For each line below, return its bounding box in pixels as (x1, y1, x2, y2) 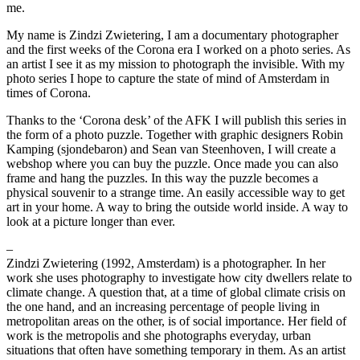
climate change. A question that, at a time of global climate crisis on (6, 284, 346, 299)
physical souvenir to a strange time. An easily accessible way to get (6, 185, 345, 199)
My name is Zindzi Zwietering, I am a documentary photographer (6, 27, 338, 42)
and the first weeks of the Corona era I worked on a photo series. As (6, 42, 350, 56)
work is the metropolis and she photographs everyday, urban (6, 328, 311, 342)
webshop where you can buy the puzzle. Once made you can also (6, 156, 338, 170)
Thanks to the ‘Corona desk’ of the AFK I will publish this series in (6, 112, 346, 127)
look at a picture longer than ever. (6, 214, 175, 228)
